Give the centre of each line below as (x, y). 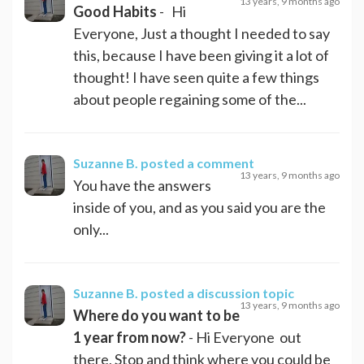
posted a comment (197, 162)
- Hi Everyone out (244, 337)
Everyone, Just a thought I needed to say (201, 33)
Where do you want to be (156, 315)
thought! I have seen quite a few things (196, 77)
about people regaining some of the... (190, 99)
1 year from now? (130, 337)
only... (91, 229)
